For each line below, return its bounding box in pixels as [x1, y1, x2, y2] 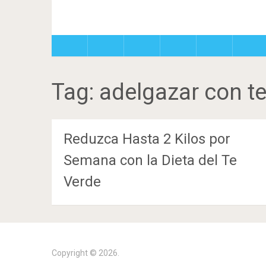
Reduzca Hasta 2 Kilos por [64, 131, 230, 147]
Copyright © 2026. [52, 248, 119, 258]
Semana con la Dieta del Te [64, 152, 237, 169]
